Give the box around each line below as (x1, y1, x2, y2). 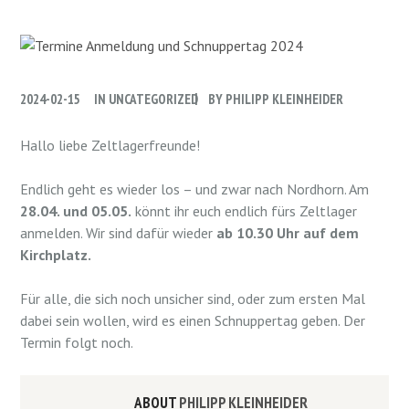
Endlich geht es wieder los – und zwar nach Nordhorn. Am (20, 179, 370, 198)
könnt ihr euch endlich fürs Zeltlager (131, 201, 358, 220)
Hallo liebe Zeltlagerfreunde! (20, 135, 201, 154)
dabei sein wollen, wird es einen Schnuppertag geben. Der (20, 310, 366, 330)
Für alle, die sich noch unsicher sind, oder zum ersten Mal (20, 288, 366, 308)
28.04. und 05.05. (20, 201, 132, 220)
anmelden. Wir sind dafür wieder (20, 223, 217, 242)
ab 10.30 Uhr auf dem (216, 223, 360, 242)
